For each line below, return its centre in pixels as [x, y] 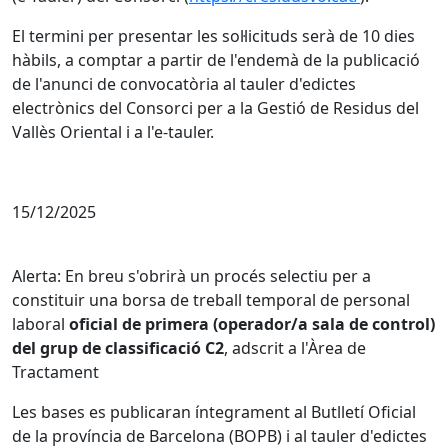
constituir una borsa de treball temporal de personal [211, 300]
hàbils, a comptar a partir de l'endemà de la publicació [216, 60]
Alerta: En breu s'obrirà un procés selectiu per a [191, 276]
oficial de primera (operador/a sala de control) [252, 324]
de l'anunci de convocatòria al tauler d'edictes [184, 84]
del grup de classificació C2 [118, 348]
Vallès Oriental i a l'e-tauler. [113, 132]
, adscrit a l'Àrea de [295, 348]
